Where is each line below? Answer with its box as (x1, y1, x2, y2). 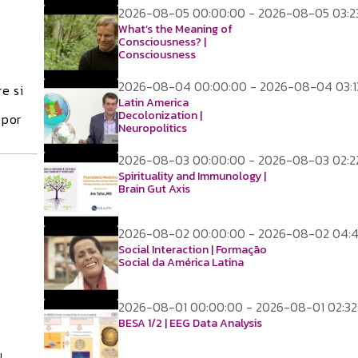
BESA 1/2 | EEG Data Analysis (118, 315, 262, 332)
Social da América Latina (118, 254, 244, 271)
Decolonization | (118, 107, 202, 124)
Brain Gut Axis (118, 181, 190, 197)
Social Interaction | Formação (118, 241, 267, 258)
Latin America (118, 94, 189, 111)
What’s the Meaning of (118, 21, 233, 38)
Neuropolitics (118, 120, 187, 137)
